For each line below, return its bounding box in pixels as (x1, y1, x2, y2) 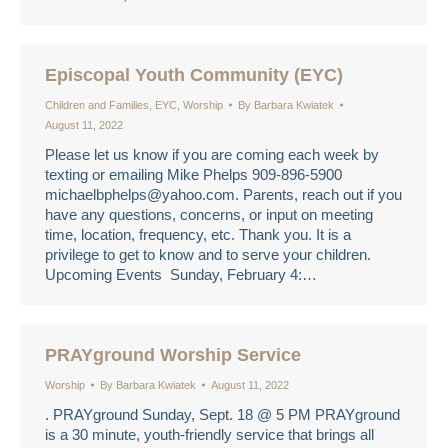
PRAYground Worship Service (45, 345, 301, 365)
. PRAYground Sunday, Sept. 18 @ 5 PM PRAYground (45, 406, 400, 423)
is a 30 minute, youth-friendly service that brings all (45, 426, 374, 443)
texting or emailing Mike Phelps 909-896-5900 (45, 166, 342, 183)
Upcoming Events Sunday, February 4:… (45, 266, 317, 283)
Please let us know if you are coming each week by (45, 146, 379, 163)
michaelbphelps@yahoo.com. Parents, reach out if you (45, 186, 402, 203)
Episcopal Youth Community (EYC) (45, 65, 343, 85)
